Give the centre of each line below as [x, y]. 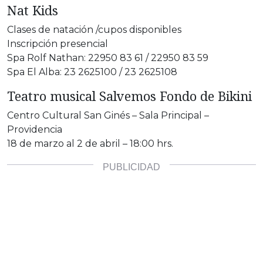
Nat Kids [33, 10]
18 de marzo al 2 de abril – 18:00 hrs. [90, 143]
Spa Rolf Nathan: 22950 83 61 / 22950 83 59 [108, 58]
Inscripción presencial [58, 43]
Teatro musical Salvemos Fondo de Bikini [129, 96]
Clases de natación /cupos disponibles [94, 29]
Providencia [35, 129]
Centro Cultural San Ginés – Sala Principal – [108, 115]
